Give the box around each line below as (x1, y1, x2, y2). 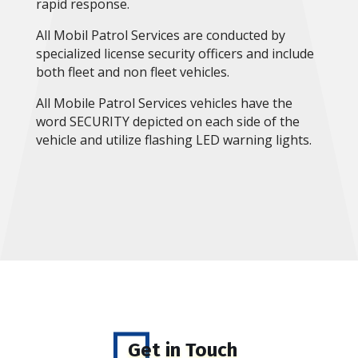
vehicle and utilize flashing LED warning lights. (35, 131, 318, 149)
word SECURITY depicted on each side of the (35, 113, 300, 131)
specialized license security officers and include (35, 45, 314, 63)
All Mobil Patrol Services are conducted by (35, 26, 285, 45)
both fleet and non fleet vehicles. (35, 63, 233, 82)
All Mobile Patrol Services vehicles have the (35, 94, 292, 113)
